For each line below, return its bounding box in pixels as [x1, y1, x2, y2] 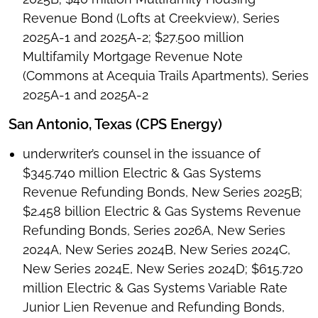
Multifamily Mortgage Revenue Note [23, 49, 243, 65]
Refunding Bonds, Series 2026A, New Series [23, 223, 285, 238]
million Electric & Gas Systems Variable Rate [23, 280, 287, 296]
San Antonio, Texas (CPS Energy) [9, 116, 222, 133]
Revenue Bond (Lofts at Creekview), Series [23, 11, 280, 26]
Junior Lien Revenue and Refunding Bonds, [23, 300, 285, 315]
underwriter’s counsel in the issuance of [23, 146, 261, 162]
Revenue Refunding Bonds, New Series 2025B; [23, 185, 302, 200]
